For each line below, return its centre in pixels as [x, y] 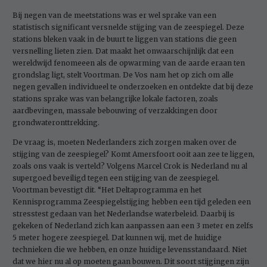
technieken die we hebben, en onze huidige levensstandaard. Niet [130, 249]
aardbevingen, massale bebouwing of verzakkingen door [115, 110]
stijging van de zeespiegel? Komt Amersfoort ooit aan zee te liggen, [133, 154]
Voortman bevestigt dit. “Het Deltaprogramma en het [107, 190]
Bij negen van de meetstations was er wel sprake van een [114, 15]
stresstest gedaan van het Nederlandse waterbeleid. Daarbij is [124, 213]
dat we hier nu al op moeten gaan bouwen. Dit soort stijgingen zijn [131, 261]
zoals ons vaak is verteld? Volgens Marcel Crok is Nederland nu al [130, 166]
